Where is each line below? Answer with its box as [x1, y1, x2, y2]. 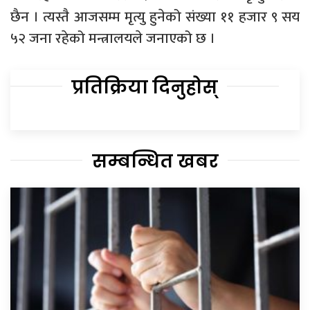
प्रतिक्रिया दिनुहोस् [71, 74, 218, 100]
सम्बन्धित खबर [91, 148, 219, 174]
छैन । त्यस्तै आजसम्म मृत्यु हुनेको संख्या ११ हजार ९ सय [10, 4, 300, 29]
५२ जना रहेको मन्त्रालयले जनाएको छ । [10, 26, 215, 51]
